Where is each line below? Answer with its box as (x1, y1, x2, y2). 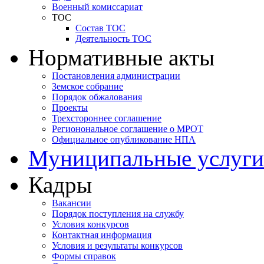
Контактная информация (52, 229, 151, 240)
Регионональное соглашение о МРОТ (52, 123, 203, 134)
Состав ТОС (75, 22, 126, 33)
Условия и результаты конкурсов (52, 240, 183, 250)
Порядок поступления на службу (52, 208, 184, 219)
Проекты (52, 102, 88, 113)
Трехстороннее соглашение (52, 113, 161, 123)
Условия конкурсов (52, 219, 129, 229)
